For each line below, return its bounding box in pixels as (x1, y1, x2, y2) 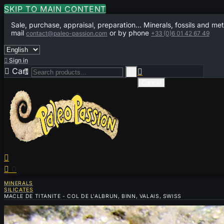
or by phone (107, 28, 151, 37)
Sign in (9, 56, 28, 64)
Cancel (141, 79, 161, 86)
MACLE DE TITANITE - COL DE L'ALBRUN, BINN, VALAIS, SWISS (4, 193, 181, 200)
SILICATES (4, 186, 33, 193)
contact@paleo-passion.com (25, 29, 107, 37)
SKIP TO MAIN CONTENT (4, 4, 106, 14)
